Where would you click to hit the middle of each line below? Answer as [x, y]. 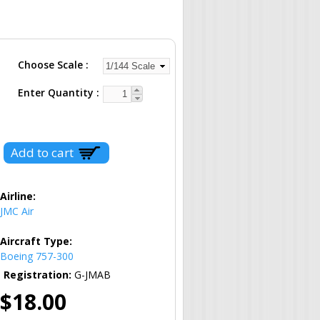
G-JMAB [92, 274]
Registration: [39, 274]
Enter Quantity [57, 92]
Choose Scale [52, 64]
